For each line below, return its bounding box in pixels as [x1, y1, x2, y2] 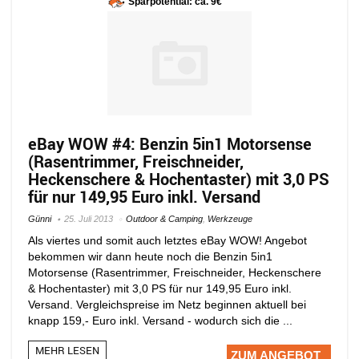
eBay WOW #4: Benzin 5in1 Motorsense [28, 132, 312, 155]
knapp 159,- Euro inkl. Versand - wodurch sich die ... [28, 313, 292, 327]
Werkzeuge [208, 213, 252, 224]
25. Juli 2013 [64, 213, 113, 224]
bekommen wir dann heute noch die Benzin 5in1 [28, 249, 272, 263]
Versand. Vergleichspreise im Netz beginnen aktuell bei [28, 297, 306, 311]
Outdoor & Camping [126, 213, 203, 224]
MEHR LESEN [35, 342, 99, 357]
